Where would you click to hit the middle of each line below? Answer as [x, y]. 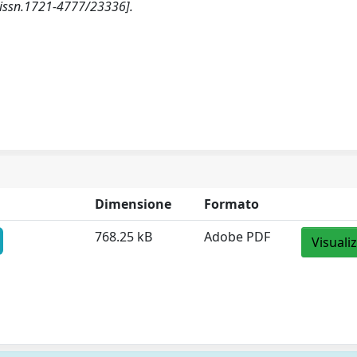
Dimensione [133, 204]
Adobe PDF [237, 237]
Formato [232, 204]
